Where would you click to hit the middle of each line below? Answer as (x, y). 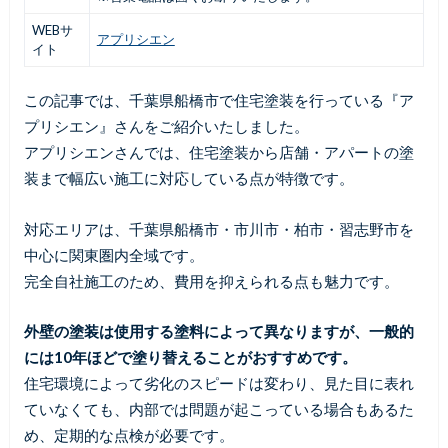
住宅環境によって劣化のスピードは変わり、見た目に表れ (218, 383)
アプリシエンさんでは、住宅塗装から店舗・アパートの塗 (218, 152)
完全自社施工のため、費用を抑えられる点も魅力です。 (211, 280)
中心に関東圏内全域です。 (113, 254)
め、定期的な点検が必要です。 (128, 435)
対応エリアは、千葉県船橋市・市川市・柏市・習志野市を (218, 228)
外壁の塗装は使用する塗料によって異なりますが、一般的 (218, 331)
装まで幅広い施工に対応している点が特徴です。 (188, 178)
